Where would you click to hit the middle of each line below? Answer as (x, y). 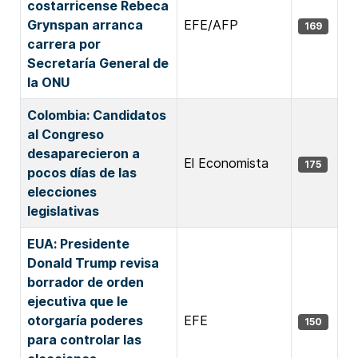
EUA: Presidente (78, 244)
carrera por (64, 44)
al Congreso (66, 134)
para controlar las (84, 340)
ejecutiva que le (78, 301)
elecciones (62, 192)
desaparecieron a (84, 153)
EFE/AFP (211, 25)
